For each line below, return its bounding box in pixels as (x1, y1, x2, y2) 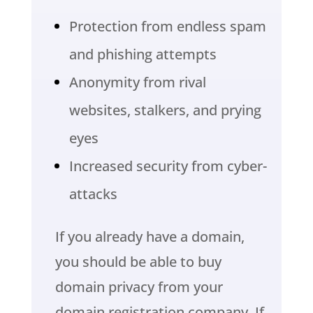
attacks (68, 184, 117, 204)
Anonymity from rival (68, 73, 206, 92)
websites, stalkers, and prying (68, 101, 261, 120)
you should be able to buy (54, 252, 221, 272)
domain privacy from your (54, 277, 223, 297)
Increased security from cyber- (68, 156, 267, 176)
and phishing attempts (68, 45, 217, 64)
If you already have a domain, (54, 227, 245, 247)
